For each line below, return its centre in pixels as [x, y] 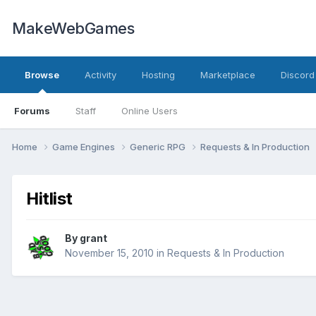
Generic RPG [159, 146]
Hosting [158, 75]
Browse [42, 75]
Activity [101, 75]
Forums [32, 111]
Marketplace [228, 75]
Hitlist [49, 198]
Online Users [150, 111]
